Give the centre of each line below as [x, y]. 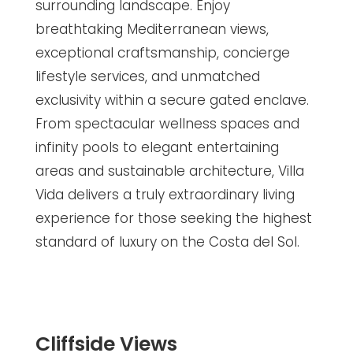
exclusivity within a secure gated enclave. [172, 100]
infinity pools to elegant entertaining [157, 147]
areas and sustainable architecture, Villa [169, 171]
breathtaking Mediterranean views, [152, 29]
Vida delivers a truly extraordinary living [165, 195]
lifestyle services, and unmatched [147, 76]
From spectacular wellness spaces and [167, 124]
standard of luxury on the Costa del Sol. [167, 242]
